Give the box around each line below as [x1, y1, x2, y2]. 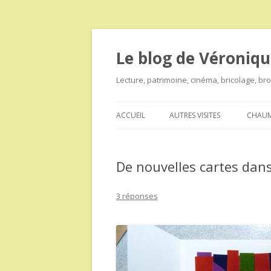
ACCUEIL [116, 110, 145, 120]
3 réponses [116, 191, 158, 201]
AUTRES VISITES [169, 110, 220, 120]
